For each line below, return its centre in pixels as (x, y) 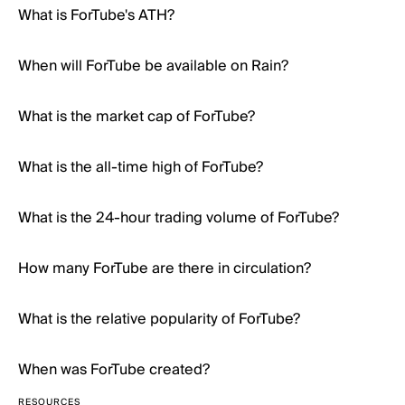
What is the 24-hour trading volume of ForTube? (179, 218)
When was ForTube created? (114, 370)
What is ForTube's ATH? (96, 15)
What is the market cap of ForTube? (137, 117)
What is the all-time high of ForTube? (141, 167)
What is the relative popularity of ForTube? (159, 319)
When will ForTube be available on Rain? (153, 66)
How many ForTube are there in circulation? (165, 268)
